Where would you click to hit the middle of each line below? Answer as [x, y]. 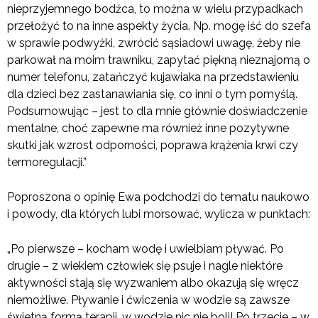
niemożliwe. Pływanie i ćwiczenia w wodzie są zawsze [148, 300]
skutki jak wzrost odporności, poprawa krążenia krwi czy [153, 146]
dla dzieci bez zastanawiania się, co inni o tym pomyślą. [152, 94]
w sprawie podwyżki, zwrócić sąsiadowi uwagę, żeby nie [154, 43]
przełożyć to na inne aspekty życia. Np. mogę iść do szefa [159, 26]
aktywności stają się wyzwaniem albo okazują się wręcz [153, 283]
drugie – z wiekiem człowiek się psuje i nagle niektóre [145, 266]
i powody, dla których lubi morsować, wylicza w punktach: [159, 214]
